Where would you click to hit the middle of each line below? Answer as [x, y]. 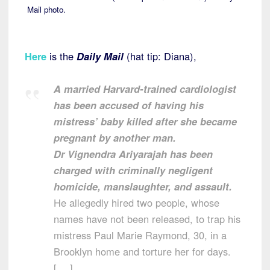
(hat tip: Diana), [160, 56]
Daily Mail [100, 56]
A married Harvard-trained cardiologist [145, 88]
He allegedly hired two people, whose [137, 202]
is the [63, 56]
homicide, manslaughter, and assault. [143, 186]
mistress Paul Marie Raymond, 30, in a [140, 235]
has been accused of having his [129, 105]
